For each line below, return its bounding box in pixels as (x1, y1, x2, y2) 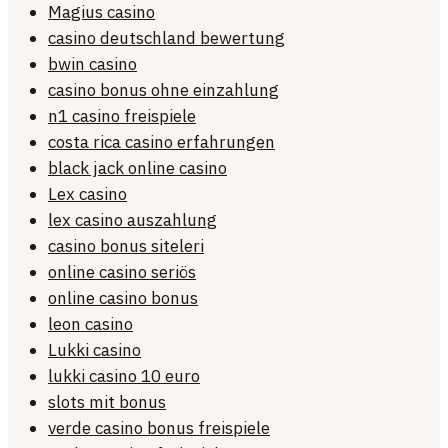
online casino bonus (48, 287, 198, 310)
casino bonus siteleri (48, 235, 204, 258)
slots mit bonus (48, 391, 166, 414)
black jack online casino (48, 157, 227, 180)
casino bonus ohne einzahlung (48, 79, 279, 102)
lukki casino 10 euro (48, 365, 200, 388)
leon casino (48, 313, 133, 336)
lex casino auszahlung (48, 209, 217, 232)
